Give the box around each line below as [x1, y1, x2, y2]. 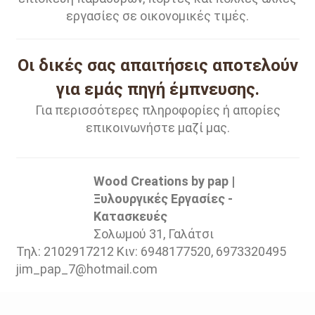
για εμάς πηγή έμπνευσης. [56, 79, 259, 99]
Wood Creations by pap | [93, 174, 235, 188]
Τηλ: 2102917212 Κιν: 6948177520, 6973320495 [15, 244, 286, 259]
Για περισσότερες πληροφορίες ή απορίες [34, 103, 281, 117]
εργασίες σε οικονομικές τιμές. [63, 8, 252, 23]
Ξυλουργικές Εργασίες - [93, 191, 233, 206]
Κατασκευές [93, 209, 167, 224]
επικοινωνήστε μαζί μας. [85, 120, 230, 135]
